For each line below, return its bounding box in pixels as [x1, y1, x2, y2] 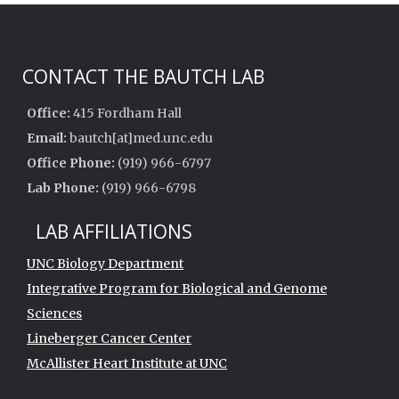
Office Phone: [27, 154, 115, 171]
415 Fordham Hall [70, 104, 182, 121]
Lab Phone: [27, 179, 99, 196]
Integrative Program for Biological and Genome [27, 280, 327, 297]
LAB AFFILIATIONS [36, 218, 192, 244]
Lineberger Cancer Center [27, 330, 191, 346]
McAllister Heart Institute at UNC [27, 354, 227, 371]
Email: [27, 129, 67, 146]
